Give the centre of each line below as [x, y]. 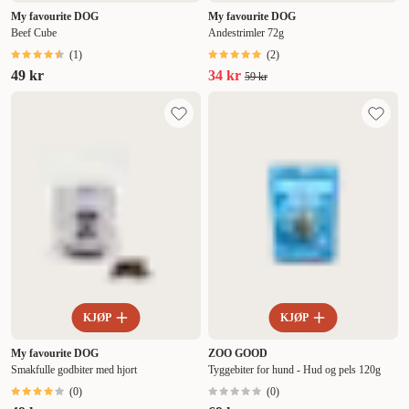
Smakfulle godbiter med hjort [74, 370]
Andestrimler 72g [246, 33]
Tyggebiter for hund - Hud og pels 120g [294, 370]
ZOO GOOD [238, 354]
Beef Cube [34, 33]
